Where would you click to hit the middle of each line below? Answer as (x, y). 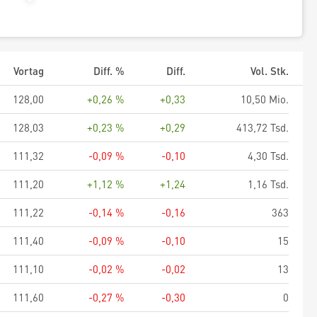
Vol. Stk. (270, 71)
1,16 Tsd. (268, 184)
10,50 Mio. (265, 99)
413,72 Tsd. (263, 127)
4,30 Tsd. (268, 156)
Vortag (29, 71)
